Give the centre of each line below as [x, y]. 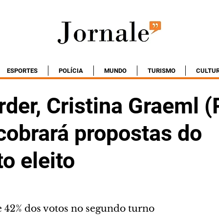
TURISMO [161, 71]
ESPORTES [22, 71]
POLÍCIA [71, 71]
